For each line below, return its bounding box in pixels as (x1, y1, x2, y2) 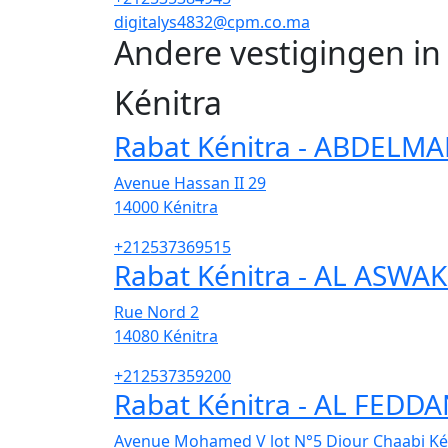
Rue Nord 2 (114, 301, 199, 324)
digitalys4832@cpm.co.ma (114, 11, 310, 33)
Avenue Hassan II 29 (114, 172, 266, 195)
